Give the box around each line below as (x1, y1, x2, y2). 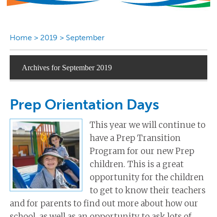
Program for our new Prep (90, 146, 194, 156)
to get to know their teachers (90, 185, 205, 196)
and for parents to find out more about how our (10, 198, 198, 209)
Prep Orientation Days (10, 96, 159, 113)
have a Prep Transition (90, 133, 181, 143)
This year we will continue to (90, 120, 205, 130)
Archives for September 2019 (22, 63, 112, 72)
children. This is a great (90, 159, 184, 170)
